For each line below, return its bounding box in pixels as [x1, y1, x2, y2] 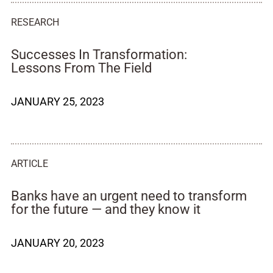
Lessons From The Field [11, 60, 152, 76]
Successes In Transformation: [11, 47, 187, 62]
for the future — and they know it [11, 202, 200, 217]
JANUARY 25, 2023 [11, 95, 104, 108]
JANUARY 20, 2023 [11, 236, 104, 249]
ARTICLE [11, 158, 48, 169]
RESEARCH [11, 16, 59, 28]
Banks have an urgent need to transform [11, 188, 247, 204]
